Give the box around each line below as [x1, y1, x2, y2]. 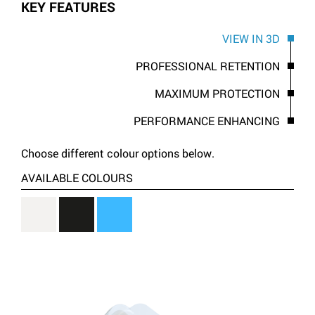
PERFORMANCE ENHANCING [134, 113, 280, 128]
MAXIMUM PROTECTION [155, 86, 280, 101]
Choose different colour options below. [21, 146, 214, 160]
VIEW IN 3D [222, 31, 280, 46]
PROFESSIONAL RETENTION [136, 58, 280, 73]
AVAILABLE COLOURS [21, 170, 133, 185]
